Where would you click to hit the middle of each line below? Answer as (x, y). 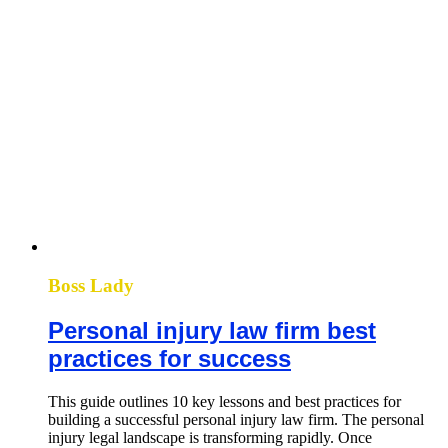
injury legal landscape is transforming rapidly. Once (210, 437)
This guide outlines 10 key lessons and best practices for (224, 401)
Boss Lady (91, 286)
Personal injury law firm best (212, 330)
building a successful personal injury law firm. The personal (236, 419)
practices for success (169, 358)
